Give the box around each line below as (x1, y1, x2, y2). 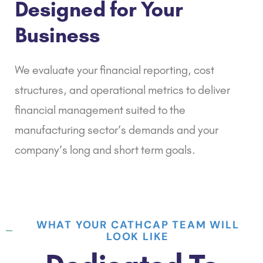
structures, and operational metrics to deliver (15, 82, 230, 97)
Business (15, 22, 100, 48)
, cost (188, 62, 214, 77)
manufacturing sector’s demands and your (15, 122, 218, 137)
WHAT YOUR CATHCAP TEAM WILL (36, 217, 240, 232)
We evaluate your (15, 62, 100, 77)
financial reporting (100, 62, 188, 77)
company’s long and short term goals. (15, 142, 195, 157)
